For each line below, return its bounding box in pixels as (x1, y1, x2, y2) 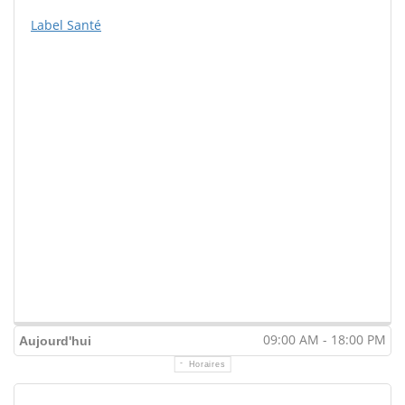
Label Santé (31, 16, 101, 34)
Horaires (188, 360, 226, 370)
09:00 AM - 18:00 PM (263, 331, 386, 349)
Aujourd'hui (19, 334, 91, 349)
